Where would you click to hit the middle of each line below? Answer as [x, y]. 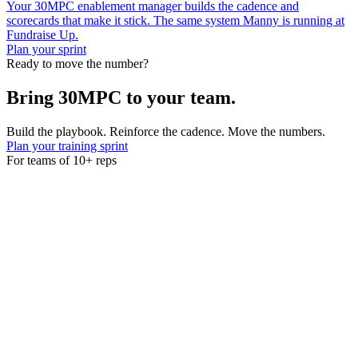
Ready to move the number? [78, 64]
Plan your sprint [46, 50]
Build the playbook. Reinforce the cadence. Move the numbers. [166, 131]
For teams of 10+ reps [62, 160]
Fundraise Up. [42, 35]
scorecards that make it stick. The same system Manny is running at [175, 21]
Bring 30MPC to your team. [121, 98]
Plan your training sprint [67, 145]
